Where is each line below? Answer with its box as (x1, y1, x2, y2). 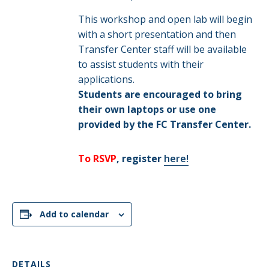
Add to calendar (40, 208, 109, 220)
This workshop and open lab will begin (77, 13, 252, 26)
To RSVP (77, 152, 116, 165)
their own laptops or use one (77, 103, 216, 116)
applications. (77, 73, 134, 86)
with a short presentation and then (77, 28, 236, 41)
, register (116, 152, 164, 165)
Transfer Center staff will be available (77, 43, 247, 56)
